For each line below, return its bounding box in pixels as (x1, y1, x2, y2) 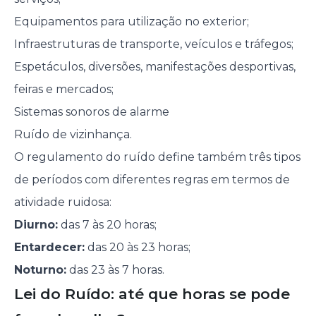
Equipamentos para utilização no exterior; (13, 15, 249, 29)
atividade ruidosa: (13, 195, 111, 209)
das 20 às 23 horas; (84, 241, 190, 255)
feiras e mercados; (13, 83, 114, 97)
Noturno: (13, 263, 66, 277)
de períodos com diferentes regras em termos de (13, 173, 290, 187)
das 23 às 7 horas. (66, 263, 164, 277)
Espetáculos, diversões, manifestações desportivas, (13, 60, 296, 74)
